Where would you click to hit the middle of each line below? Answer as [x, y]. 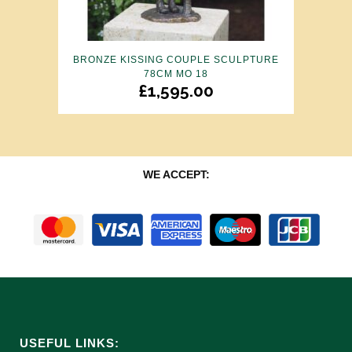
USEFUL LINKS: [70, 343]
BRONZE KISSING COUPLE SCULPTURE [176, 59]
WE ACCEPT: [176, 174]
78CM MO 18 [176, 73]
